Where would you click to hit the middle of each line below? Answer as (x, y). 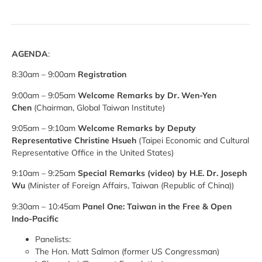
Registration (102, 75)
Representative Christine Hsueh (75, 140)
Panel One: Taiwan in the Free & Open (157, 206)
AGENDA (30, 54)
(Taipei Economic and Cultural (194, 140)
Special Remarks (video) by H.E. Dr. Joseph (162, 173)
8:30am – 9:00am (45, 75)
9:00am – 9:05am (44, 95)
